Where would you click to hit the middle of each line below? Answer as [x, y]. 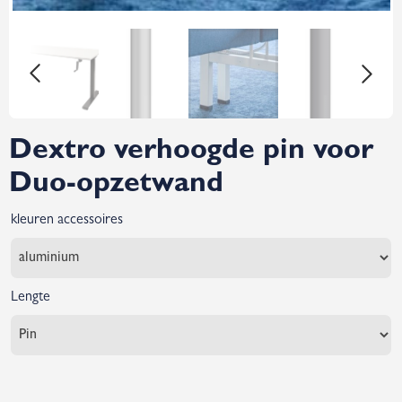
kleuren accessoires [67, 221]
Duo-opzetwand [116, 186]
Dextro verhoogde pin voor [191, 153]
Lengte [31, 298]
